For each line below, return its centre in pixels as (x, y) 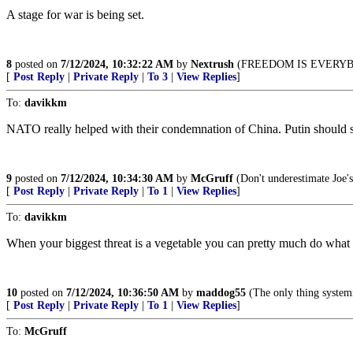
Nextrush (212, 64)
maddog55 (221, 293)
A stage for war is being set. (75, 15)
